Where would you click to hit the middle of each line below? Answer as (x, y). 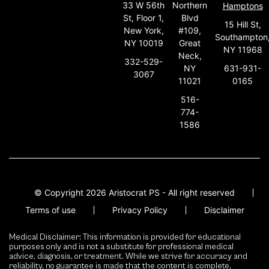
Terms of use (50, 210)
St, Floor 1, (144, 18)
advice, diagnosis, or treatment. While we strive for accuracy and (128, 256)
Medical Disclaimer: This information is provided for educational (125, 237)
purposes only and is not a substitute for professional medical (121, 247)
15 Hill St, (243, 24)
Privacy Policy (140, 210)
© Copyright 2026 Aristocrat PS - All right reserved (134, 192)
